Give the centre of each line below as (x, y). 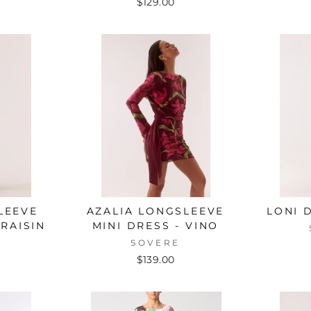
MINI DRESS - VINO (155, 226)
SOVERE (155, 243)
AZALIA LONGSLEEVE (155, 211)
